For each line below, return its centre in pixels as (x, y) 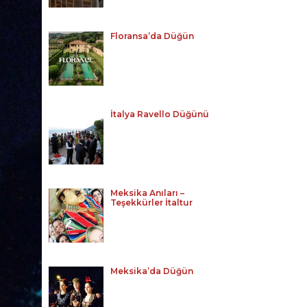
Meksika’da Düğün (151, 271)
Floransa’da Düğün (152, 36)
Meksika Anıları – (147, 193)
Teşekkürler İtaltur (151, 202)
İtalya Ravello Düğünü (159, 114)
